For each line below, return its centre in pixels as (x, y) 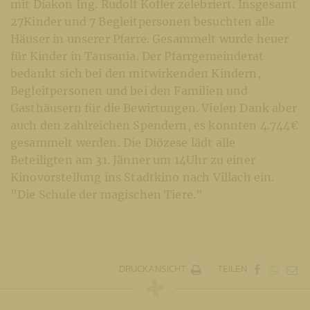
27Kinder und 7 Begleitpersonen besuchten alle (143, 21)
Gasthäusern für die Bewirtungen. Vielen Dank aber (154, 108)
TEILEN (232, 269)
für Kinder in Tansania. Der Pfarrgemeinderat (137, 56)
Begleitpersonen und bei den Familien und (129, 90)
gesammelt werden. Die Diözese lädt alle (123, 142)
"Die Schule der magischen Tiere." (107, 194)
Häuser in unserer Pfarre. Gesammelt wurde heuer (150, 38)
